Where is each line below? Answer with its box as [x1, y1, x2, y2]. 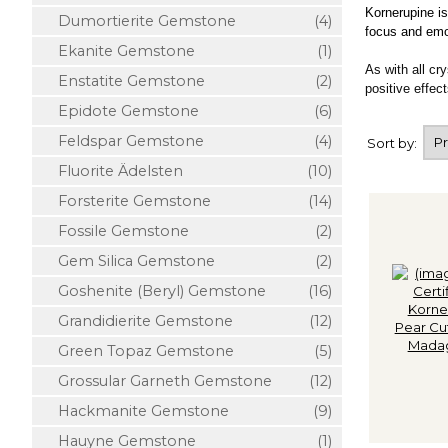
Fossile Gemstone [42, 222, 189, 240]
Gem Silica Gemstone [42, 252, 215, 270]
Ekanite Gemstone [42, 42, 195, 60]
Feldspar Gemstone [42, 132, 204, 150]
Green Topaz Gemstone [42, 342, 234, 360]
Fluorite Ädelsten [42, 162, 183, 180]
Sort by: [367, 134, 421, 151]
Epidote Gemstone [42, 102, 199, 120]
